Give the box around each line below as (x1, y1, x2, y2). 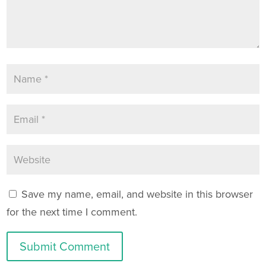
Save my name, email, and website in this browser (21, 186, 254, 202)
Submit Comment (20, 237, 110, 255)
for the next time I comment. (7, 204, 138, 220)
